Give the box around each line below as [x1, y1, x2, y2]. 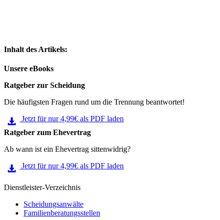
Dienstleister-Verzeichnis [4, 183, 81, 192]
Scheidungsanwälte [24, 200, 83, 209]
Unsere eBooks [4, 64, 54, 73]
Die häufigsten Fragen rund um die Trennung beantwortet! [4, 98, 185, 107]
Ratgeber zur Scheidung [4, 81, 85, 90]
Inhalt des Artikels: [4, 45, 67, 54]
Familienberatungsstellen [24, 209, 100, 218]
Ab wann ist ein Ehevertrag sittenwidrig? [4, 145, 131, 154]
